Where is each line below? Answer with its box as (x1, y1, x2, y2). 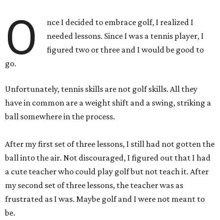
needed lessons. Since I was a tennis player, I (47, 31, 204, 41)
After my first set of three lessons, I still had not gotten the (5, 139, 215, 149)
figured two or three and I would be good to (47, 45, 204, 55)
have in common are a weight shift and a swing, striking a (5, 98, 211, 108)
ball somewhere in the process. (5, 111, 115, 121)
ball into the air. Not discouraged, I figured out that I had (5, 153, 211, 163)
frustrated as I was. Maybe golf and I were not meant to (5, 194, 205, 204)
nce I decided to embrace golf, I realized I (47, 17, 194, 27)
